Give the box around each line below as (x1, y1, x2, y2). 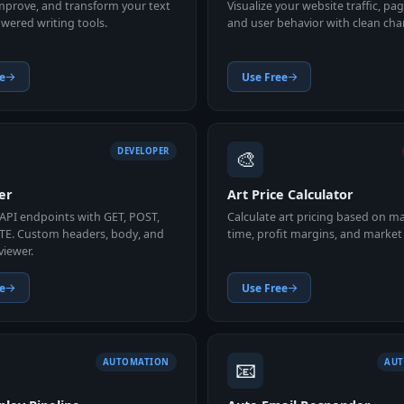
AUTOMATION (102, 355, 170, 368)
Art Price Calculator (227, 186, 354, 204)
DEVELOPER (117, 144, 170, 157)
